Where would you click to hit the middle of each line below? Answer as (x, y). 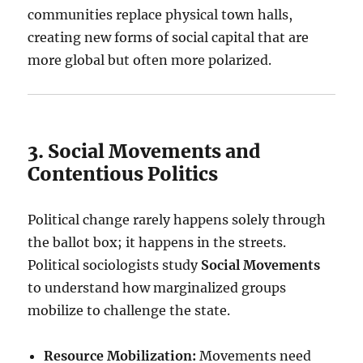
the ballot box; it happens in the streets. (157, 242)
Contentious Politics (123, 174)
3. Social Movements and (144, 151)
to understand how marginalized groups (157, 288)
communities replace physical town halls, (160, 15)
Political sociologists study (115, 265)
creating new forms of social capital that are (169, 37)
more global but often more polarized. (150, 60)
